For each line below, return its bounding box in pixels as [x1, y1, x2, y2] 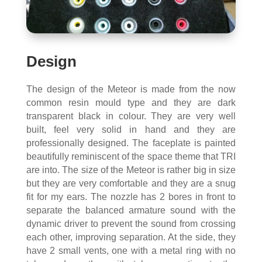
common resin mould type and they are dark [26, 97, 236, 108]
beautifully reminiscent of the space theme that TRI [26, 151, 236, 161]
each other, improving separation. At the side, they [26, 232, 236, 242]
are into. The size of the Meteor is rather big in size [26, 164, 236, 175]
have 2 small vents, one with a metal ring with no [26, 245, 236, 256]
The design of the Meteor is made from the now [26, 84, 236, 94]
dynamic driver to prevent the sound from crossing [26, 218, 236, 229]
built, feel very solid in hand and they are [26, 124, 236, 135]
